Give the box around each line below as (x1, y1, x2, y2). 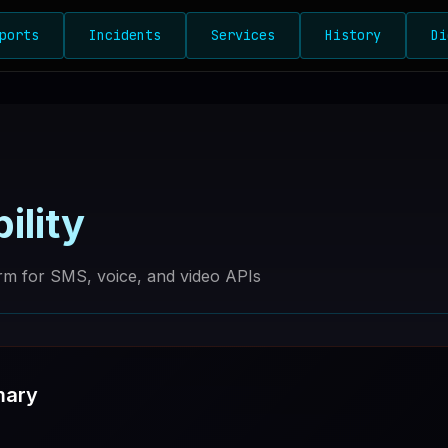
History (325, 26, 381, 44)
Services (211, 26, 275, 44)
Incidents (89, 26, 161, 44)
